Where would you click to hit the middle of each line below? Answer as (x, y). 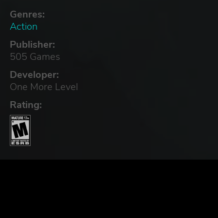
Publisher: (32, 44)
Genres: (27, 14)
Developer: (34, 74)
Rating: (26, 105)
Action (24, 26)
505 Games (35, 56)
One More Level (44, 87)
